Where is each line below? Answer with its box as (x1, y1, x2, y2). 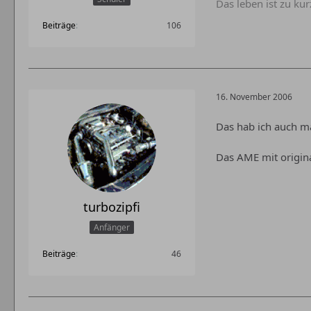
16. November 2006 (216, 91, 292, 103)
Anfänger (94, 221, 130, 234)
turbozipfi (83, 198, 140, 215)
